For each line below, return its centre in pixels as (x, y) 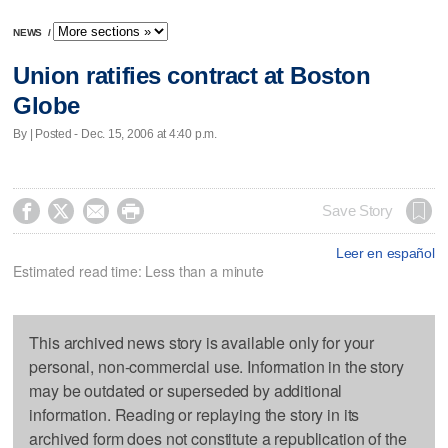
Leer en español (385, 252)
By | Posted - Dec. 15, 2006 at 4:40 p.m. (115, 133)
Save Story (357, 210)
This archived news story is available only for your (202, 342)
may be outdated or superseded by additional (186, 390)
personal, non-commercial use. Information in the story (216, 366)
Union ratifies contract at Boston (192, 76)
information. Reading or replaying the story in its (194, 414)
